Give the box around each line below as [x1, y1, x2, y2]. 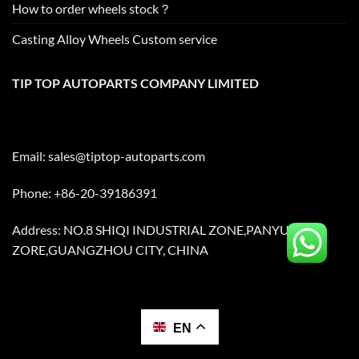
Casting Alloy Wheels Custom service [12, 30, 217, 46]
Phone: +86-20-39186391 [12, 185, 157, 201]
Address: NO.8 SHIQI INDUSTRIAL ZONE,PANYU [12, 222, 289, 238]
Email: [12, 148, 48, 164]
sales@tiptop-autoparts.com [48, 148, 205, 164]
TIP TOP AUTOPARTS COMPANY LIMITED [12, 75, 259, 91]
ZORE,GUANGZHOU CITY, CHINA [12, 242, 208, 258]
